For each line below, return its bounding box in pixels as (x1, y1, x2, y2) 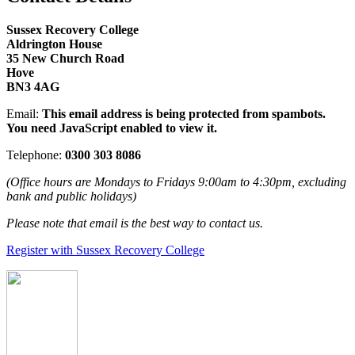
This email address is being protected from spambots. (42, 106, 326, 120)
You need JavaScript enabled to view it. (6, 120, 217, 135)
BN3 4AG (6, 79, 59, 94)
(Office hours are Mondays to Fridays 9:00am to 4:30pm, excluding (6, 174, 346, 189)
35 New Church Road (6, 51, 124, 65)
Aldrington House (6, 36, 102, 51)
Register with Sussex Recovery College (6, 242, 204, 257)
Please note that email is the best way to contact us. (6, 216, 263, 230)
